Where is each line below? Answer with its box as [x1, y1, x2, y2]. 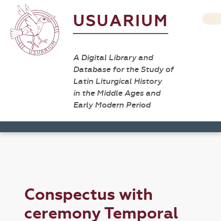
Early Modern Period [73, 100, 150, 110]
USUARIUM [73, 11, 168, 31]
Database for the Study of [73, 65, 174, 74]
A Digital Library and [73, 53, 153, 62]
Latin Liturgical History [73, 76, 162, 86]
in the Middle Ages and [73, 88, 160, 98]
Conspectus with [24, 185, 153, 204]
